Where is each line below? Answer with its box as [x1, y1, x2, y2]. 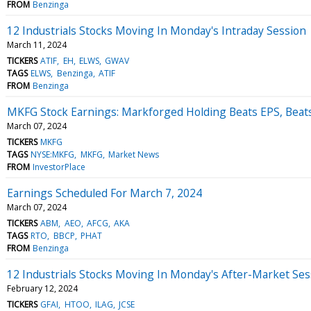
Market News [108, 148, 159, 160]
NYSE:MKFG [31, 148, 75, 160]
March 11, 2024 [7, 38, 67, 51]
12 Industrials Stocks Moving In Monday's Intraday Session [7, 22, 306, 38]
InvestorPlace [33, 160, 86, 173]
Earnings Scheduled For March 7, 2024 [7, 185, 202, 201]
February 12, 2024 [7, 282, 78, 294]
